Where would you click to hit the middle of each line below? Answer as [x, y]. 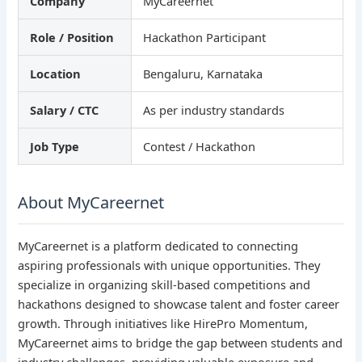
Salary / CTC [65, 109]
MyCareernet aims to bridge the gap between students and [181, 342]
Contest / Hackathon [200, 146]
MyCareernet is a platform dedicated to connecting [158, 245]
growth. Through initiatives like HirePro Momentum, [163, 323]
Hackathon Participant [205, 37]
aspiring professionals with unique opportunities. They [169, 265]
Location [56, 73]
